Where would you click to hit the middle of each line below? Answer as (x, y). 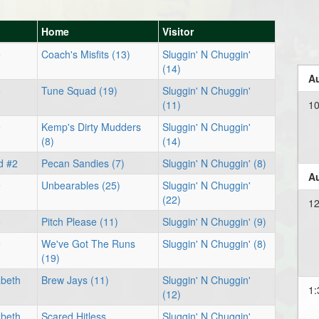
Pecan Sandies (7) (83, 163)
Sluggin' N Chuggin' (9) (214, 221)
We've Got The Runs (88, 244)
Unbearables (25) (81, 185)
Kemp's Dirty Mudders (91, 127)
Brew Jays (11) (75, 280)
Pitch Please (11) (80, 221)
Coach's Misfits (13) (86, 54)
